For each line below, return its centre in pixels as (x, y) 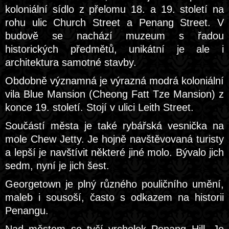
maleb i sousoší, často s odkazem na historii (114, 197)
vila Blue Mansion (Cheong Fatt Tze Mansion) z (114, 94)
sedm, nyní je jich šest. (57, 166)
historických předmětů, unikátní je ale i (114, 49)
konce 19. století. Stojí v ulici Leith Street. (99, 107)
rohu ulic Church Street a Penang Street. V (114, 22)
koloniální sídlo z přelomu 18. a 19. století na (114, 9)
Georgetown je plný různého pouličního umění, (114, 184)
